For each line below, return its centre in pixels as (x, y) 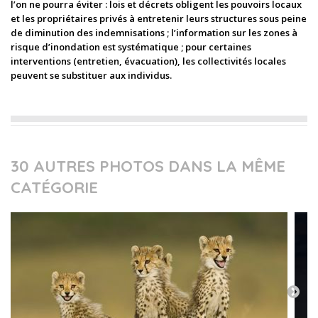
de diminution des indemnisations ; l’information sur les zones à (154, 33)
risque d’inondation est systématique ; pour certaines (131, 47)
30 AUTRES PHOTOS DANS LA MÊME (148, 166)
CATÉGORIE (54, 187)
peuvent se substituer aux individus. (91, 75)
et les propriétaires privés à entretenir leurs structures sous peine (159, 18)
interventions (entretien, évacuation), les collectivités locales (148, 61)
